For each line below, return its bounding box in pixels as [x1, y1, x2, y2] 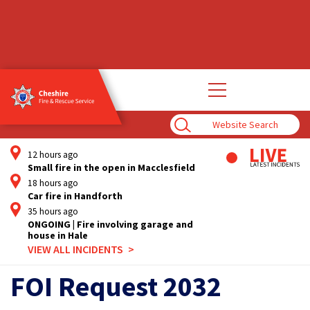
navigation [202, 98, 253, 111]
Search [170, 124, 202, 138]
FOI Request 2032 [10, 269, 221, 304]
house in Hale [28, 229, 88, 241]
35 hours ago [28, 206, 78, 217]
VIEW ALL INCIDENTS [28, 242, 123, 256]
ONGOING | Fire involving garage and [28, 218, 193, 230]
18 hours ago [28, 177, 78, 189]
